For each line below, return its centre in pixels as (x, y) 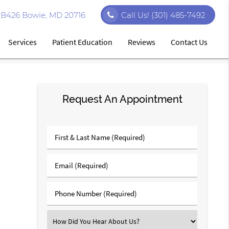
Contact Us (189, 42)
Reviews (142, 42)
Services (23, 42)
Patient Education (83, 42)
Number (68, 203)
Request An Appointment (122, 99)
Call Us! (136, 15)
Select (64, 221)
